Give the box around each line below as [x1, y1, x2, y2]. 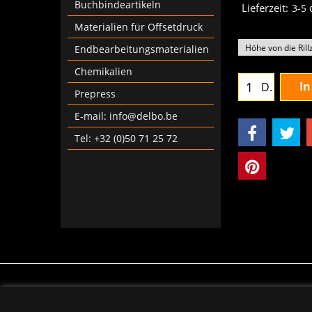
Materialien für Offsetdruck [75, 20, 203, 33]
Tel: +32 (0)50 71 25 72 [75, 132, 178, 145]
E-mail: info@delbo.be [75, 109, 178, 123]
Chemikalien [75, 65, 132, 78]
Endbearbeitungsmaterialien [75, 42, 209, 56]
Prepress [75, 87, 116, 100]
